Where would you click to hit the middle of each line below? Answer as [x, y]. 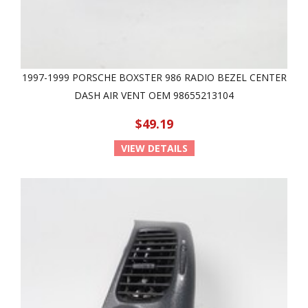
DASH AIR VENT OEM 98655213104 [154, 95]
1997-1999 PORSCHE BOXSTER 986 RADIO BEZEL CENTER [154, 77]
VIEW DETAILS [154, 148]
